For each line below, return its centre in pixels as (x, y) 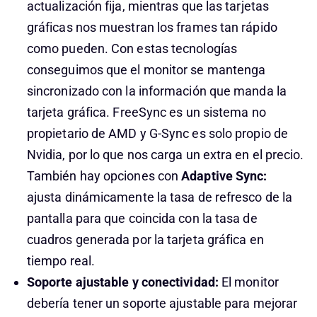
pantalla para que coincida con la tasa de (142, 218)
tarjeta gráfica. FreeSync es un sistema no (146, 112)
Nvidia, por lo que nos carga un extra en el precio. (165, 155)
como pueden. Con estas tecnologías (132, 48)
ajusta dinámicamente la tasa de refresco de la (160, 197)
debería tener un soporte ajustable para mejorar (162, 303)
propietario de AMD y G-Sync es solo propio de (157, 133)
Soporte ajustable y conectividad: (122, 282)
